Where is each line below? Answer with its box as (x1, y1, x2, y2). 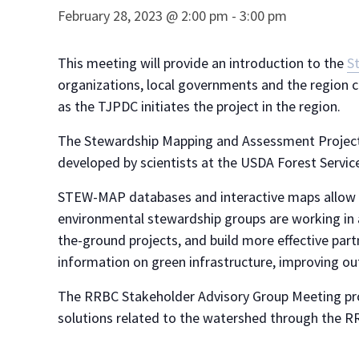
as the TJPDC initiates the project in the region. (58, 97, 341, 115)
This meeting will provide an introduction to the (58, 54, 347, 72)
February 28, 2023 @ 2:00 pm (58, 6, 228, 25)
